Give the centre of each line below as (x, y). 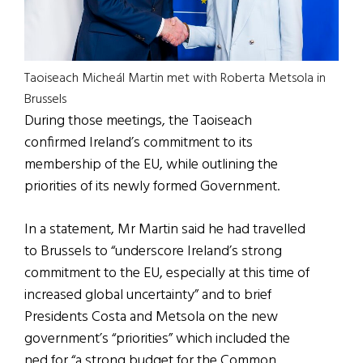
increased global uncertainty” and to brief (148, 295)
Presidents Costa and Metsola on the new (151, 317)
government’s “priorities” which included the (157, 339)
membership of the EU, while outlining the (151, 164)
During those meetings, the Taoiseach (138, 121)
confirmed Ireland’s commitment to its (139, 143)
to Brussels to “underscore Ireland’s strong (153, 251)
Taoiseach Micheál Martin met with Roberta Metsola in (175, 78)
